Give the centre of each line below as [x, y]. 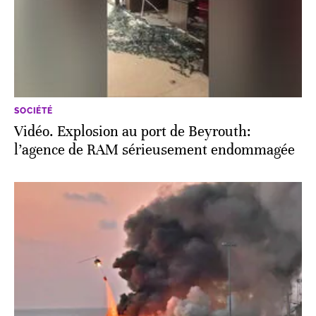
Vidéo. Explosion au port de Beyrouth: [133, 132]
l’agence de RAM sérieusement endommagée [154, 150]
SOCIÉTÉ [34, 111]
